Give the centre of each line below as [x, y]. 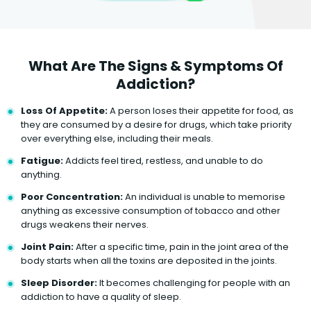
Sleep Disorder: [59, 283]
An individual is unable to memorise [204, 196]
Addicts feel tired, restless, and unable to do [163, 160]
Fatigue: [42, 160]
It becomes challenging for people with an [194, 283]
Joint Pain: [47, 246]
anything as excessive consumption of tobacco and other [151, 210]
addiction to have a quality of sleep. [101, 296]
